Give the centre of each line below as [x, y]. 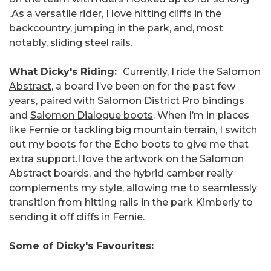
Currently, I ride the [170, 72]
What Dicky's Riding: [66, 72]
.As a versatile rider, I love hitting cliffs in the [115, 14]
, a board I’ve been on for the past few [143, 87]
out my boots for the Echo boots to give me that [129, 145]
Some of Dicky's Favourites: [81, 246]
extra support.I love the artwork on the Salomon [126, 159]
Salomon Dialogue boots [92, 116]
